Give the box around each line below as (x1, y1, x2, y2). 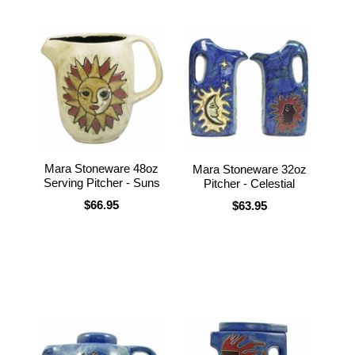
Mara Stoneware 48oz (44, 161, 159, 175)
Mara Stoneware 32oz (192, 162, 307, 176)
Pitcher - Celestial (204, 176, 296, 190)
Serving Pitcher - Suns (43, 175, 160, 189)
